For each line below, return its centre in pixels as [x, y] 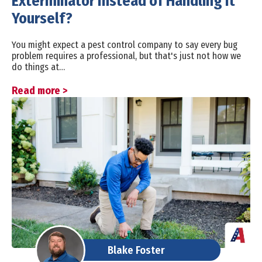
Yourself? [42, 19]
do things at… [38, 67]
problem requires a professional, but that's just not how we [126, 56]
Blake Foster [136, 250]
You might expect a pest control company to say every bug [125, 45]
